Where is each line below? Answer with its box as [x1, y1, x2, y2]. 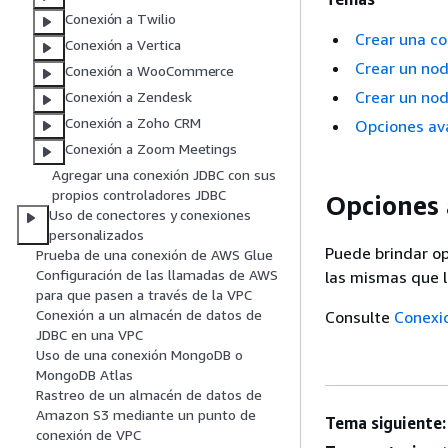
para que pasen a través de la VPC [36, 286, 252, 304]
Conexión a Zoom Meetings [65, 140, 238, 158]
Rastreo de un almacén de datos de [36, 386, 262, 404]
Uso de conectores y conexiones [49, 206, 251, 224]
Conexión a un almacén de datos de [36, 306, 262, 324]
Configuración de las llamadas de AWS [36, 266, 278, 284]
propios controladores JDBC [52, 186, 226, 204]
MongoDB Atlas [36, 366, 133, 384]
